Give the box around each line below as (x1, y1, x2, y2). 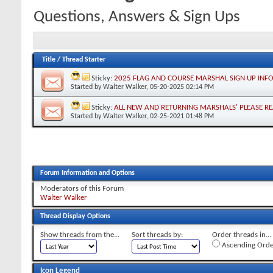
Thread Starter (62, 55, 105, 63)
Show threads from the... (40, 230, 119, 239)
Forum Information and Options (40, 169, 135, 177)
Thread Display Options (40, 212, 110, 220)
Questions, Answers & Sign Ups (34, 9, 240, 26)
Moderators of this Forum (40, 184, 124, 193)
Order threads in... (212, 230, 271, 239)
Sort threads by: (132, 230, 183, 239)
